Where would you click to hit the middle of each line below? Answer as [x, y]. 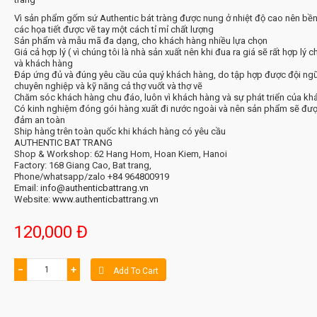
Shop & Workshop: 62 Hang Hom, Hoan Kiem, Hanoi [120, 154]
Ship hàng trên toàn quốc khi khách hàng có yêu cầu [120, 132]
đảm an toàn [39, 120]
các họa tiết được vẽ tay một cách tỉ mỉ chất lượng [114, 30]
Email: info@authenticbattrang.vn [81, 188]
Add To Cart [136, 271]
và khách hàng [43, 64]
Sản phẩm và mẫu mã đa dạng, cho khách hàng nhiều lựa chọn [140, 41]
